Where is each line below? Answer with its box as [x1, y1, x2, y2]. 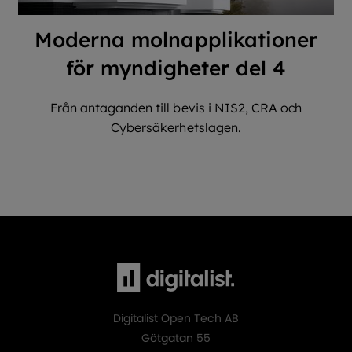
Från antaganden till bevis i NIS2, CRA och [49, 100, 302, 115]
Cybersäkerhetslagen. [111, 119, 241, 135]
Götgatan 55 [141, 330, 211, 346]
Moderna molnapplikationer [34, 27, 317, 53]
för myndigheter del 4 [65, 55, 287, 81]
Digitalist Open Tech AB [112, 310, 240, 327]
